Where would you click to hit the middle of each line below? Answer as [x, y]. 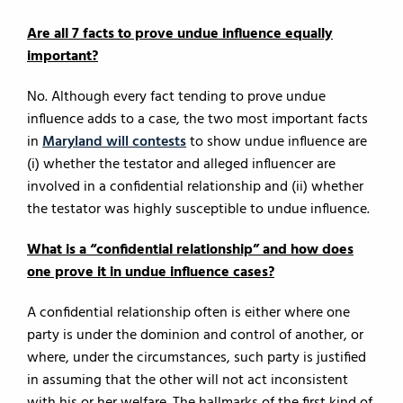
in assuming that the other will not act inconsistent [188, 381]
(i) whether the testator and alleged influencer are [181, 165]
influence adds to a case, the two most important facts [197, 120]
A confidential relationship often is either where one [188, 313]
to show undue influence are [277, 142]
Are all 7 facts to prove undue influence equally [180, 34]
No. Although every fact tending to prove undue [176, 97]
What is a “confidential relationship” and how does [190, 250]
